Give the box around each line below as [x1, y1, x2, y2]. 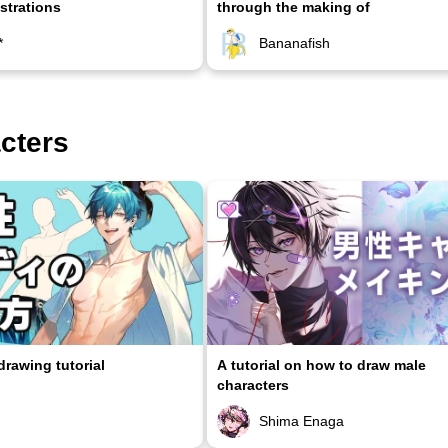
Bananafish [259, 35, 330, 52]
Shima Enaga [259, 412, 344, 429]
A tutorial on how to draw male [217, 356, 426, 373]
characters [217, 376, 289, 393]
